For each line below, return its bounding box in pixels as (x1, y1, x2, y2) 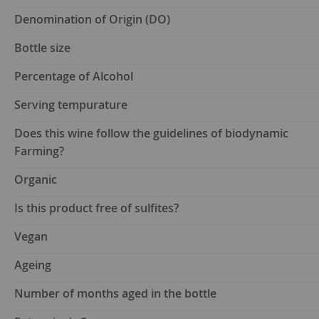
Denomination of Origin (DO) (14, 11, 170, 28)
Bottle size (14, 40, 70, 56)
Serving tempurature (14, 97, 127, 113)
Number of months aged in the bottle (14, 286, 216, 302)
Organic (14, 172, 57, 188)
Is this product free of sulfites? (14, 200, 179, 216)
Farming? (14, 143, 64, 159)
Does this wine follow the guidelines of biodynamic (14, 125, 288, 142)
